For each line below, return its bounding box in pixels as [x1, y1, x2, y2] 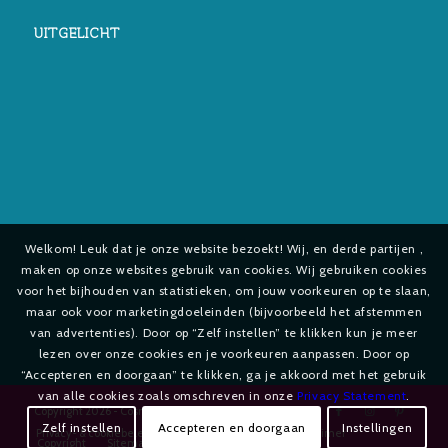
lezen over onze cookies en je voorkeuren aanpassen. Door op [38, 346, 410, 362]
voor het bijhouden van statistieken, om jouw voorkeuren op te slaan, [17, 283, 431, 299]
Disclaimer [289, 426, 346, 441]
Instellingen [342, 419, 413, 435]
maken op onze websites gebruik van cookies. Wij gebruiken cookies [20, 262, 427, 278]
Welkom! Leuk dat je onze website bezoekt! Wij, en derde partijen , [24, 241, 424, 257]
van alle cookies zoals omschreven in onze [37, 388, 298, 404]
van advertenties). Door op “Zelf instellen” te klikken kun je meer [30, 325, 418, 341]
